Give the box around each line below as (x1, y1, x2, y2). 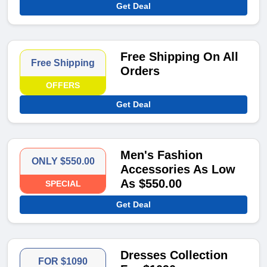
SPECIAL (45, 179, 81, 189)
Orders (120, 64, 160, 78)
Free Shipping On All (120, 50, 239, 64)
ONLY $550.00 (31, 156, 95, 167)
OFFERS (46, 80, 80, 91)
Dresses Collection (120, 249, 228, 262)
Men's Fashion (120, 148, 203, 162)
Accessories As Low (120, 163, 236, 176)
